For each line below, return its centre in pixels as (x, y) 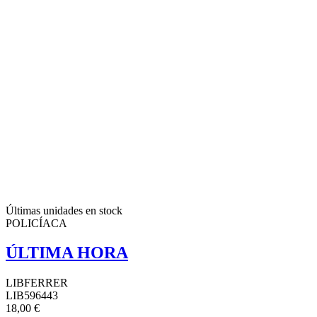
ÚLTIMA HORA (67, 253)
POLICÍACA (36, 223)
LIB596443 (32, 296)
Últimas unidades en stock (64, 210)
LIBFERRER (37, 283)
